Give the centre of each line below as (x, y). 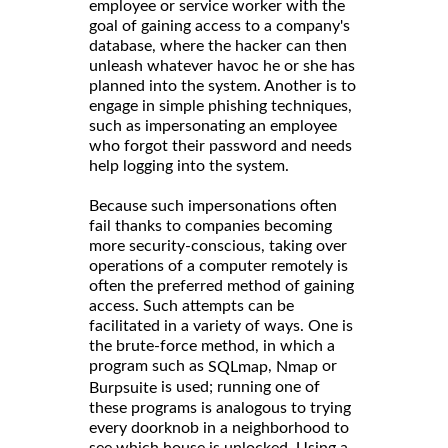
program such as (148, 365)
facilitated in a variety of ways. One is (221, 325)
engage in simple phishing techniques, (220, 105)
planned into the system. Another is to (222, 85)
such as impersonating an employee (213, 125)
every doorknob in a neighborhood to (219, 427)
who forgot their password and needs (220, 145)
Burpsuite (123, 387)
